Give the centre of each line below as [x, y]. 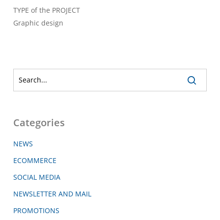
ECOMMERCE [35, 160]
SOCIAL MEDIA [37, 177]
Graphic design [38, 23]
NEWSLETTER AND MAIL [52, 193]
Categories [39, 122]
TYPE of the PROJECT [46, 10]
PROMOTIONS [36, 210]
